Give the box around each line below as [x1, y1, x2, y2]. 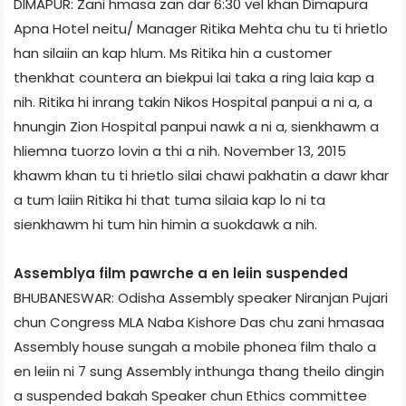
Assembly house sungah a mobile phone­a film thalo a [14, 336, 376, 356]
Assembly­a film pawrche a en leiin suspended [14, 263, 348, 283]
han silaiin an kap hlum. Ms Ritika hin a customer [14, 43, 332, 63]
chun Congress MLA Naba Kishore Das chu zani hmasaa [14, 312, 384, 332]
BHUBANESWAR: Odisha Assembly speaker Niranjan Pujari [14, 287, 388, 307]
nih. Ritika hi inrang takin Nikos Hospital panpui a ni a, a [14, 92, 372, 111]
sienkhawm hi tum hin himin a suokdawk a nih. [14, 214, 317, 234]
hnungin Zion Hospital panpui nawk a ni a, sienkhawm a [14, 116, 379, 136]
